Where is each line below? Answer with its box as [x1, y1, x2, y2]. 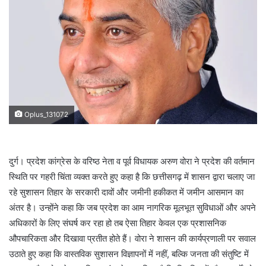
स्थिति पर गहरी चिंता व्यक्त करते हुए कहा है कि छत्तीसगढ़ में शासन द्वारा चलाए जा [9, 170, 255, 182]
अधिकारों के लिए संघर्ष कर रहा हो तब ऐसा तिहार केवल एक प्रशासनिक [9, 217, 226, 229]
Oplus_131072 [23, 110, 68, 119]
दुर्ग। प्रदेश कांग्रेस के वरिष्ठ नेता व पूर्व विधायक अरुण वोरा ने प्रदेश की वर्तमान [9, 155, 255, 167]
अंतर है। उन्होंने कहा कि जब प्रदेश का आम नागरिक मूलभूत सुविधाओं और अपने [9, 201, 256, 213]
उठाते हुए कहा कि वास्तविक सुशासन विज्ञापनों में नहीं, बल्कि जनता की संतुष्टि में [9, 248, 249, 259]
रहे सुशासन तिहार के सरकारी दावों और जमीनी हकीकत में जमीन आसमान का [9, 186, 243, 198]
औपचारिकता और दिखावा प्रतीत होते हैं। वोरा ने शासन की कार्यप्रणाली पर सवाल [9, 232, 256, 244]
